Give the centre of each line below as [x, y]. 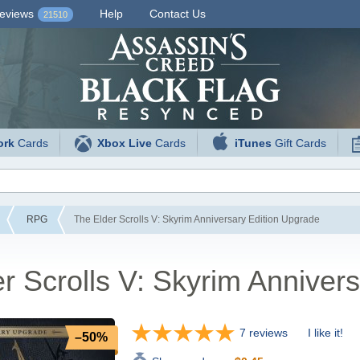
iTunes [254, 143]
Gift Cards [299, 143]
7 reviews [263, 332]
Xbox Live [125, 143]
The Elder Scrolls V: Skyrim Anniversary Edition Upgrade [196, 219]
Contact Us [178, 14]
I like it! [325, 333]
